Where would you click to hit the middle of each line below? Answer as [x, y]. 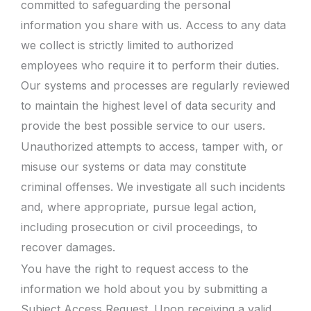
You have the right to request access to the [135, 268]
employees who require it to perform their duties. [150, 65]
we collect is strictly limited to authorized [127, 45]
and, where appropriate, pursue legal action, [139, 207]
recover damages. [68, 247]
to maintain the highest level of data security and [148, 105]
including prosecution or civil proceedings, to [139, 227]
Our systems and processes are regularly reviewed [155, 85]
